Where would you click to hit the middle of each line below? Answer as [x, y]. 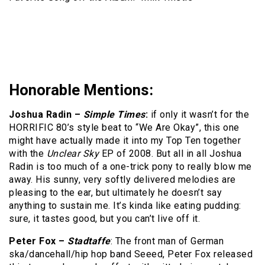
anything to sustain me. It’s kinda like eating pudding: [125, 206]
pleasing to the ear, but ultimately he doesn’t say [115, 193]
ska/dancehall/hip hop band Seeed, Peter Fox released [131, 254]
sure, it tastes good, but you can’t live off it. [104, 219]
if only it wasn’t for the [198, 115]
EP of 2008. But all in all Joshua [170, 154]
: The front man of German [167, 241]
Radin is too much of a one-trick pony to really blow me [130, 167]
